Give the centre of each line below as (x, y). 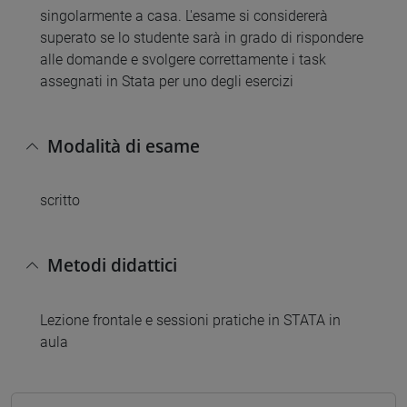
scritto (60, 201)
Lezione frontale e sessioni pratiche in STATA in (190, 320)
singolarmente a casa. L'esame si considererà (184, 16)
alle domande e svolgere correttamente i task (183, 60)
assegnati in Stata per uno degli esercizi (167, 82)
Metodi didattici (112, 264)
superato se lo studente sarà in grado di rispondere (202, 38)
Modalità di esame (124, 145)
